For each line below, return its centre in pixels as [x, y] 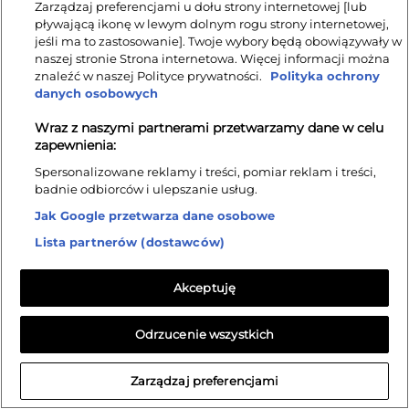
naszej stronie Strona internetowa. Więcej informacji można [213, 58]
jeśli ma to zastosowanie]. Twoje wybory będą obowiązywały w [219, 41]
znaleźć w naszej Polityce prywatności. [149, 76]
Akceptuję [204, 288]
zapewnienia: [76, 145]
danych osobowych [97, 93]
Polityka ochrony [324, 76]
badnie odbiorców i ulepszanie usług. [147, 189]
